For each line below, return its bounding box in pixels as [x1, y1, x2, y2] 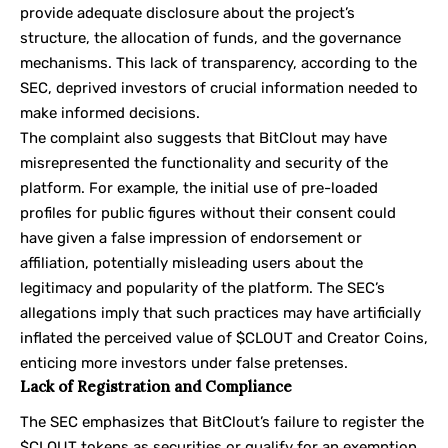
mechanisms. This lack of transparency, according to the [20, 53, 417, 72]
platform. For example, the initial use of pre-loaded [20, 178, 378, 197]
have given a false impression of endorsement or [20, 228, 362, 247]
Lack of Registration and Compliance [20, 376, 292, 396]
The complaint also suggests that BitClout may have [20, 128, 387, 147]
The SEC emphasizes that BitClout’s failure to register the [20, 413, 424, 432]
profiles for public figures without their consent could [20, 203, 396, 222]
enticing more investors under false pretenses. [20, 353, 348, 372]
